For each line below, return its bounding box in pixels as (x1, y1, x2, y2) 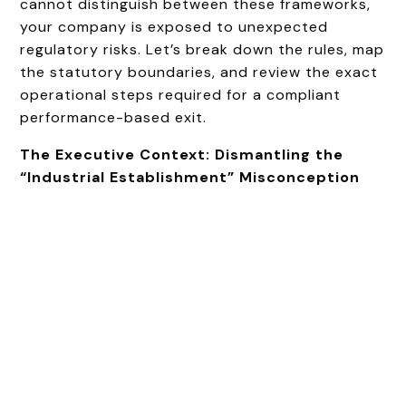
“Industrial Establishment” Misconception (20, 167, 361, 187)
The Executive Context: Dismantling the (20, 144, 344, 164)
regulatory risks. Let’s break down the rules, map (20, 39, 385, 59)
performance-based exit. (20, 107, 208, 127)
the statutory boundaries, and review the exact (20, 62, 379, 82)
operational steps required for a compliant (20, 84, 342, 104)
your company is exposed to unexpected (20, 16, 329, 36)
